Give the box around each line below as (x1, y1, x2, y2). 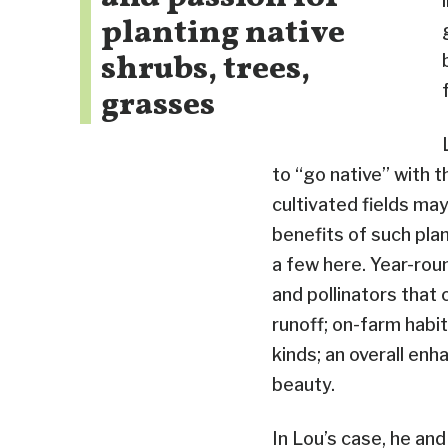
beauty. (272, 373, 335, 395)
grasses (100, 83, 215, 128)
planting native (100, 11, 345, 56)
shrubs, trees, (100, 47, 310, 92)
